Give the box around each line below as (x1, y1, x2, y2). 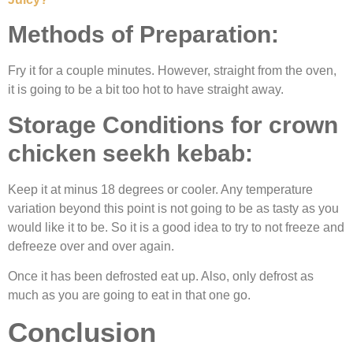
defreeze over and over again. (8, 239, 174, 253)
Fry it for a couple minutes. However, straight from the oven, (8, 64, 336, 78)
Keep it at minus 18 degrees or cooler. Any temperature (8, 182, 313, 196)
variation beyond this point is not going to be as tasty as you (8, 201, 339, 215)
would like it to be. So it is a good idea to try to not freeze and (8, 220, 344, 234)
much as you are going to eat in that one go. (8, 288, 254, 302)
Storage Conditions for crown (8, 111, 338, 138)
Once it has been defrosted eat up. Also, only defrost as (8, 269, 314, 283)
